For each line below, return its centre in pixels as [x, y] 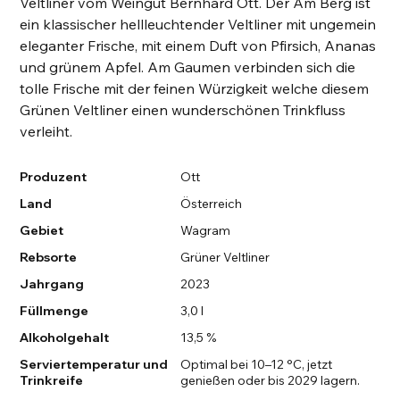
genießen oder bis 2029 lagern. [270, 381]
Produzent [54, 177]
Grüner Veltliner [225, 258]
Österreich [211, 204]
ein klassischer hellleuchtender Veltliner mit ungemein [198, 25]
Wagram [205, 231]
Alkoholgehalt [65, 338]
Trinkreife [52, 381]
